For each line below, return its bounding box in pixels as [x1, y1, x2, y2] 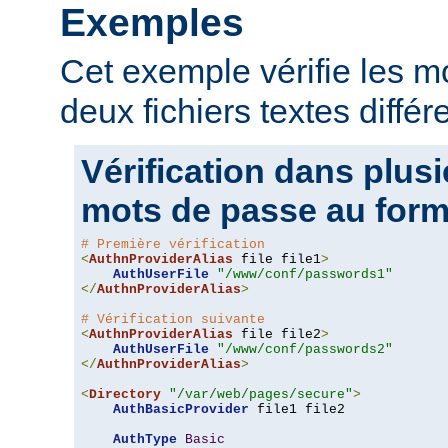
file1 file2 [249, 402, 345, 418]
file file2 [233, 327, 321, 343]
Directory [89, 387, 161, 403]
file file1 [233, 252, 321, 268]
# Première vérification [81, 237, 265, 253]
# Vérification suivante [81, 312, 265, 328]
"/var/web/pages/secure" [169, 387, 353, 403]
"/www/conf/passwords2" [217, 342, 393, 358]
